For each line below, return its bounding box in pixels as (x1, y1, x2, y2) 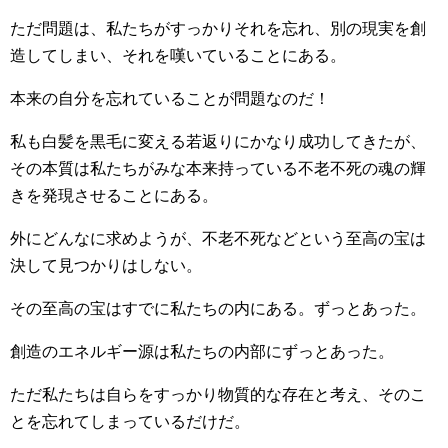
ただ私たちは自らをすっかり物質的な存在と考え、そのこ (10, 386, 426, 403)
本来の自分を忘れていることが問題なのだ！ (10, 90, 330, 107)
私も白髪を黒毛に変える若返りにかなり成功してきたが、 (10, 133, 426, 150)
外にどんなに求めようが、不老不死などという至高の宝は (10, 230, 426, 247)
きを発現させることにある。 (10, 187, 218, 204)
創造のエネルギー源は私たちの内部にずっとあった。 (10, 343, 394, 360)
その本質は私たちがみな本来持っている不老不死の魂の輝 (10, 160, 426, 177)
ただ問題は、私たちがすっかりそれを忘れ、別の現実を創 (10, 20, 426, 37)
